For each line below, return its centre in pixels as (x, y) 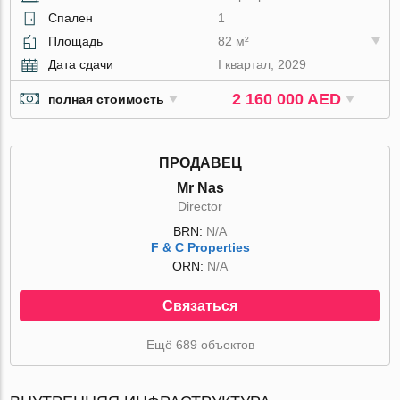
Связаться (200, 305)
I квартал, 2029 (262, 64)
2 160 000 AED (287, 99)
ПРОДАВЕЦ (200, 162)
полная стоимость (107, 100)
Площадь (76, 41)
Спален (71, 17)
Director (200, 206)
